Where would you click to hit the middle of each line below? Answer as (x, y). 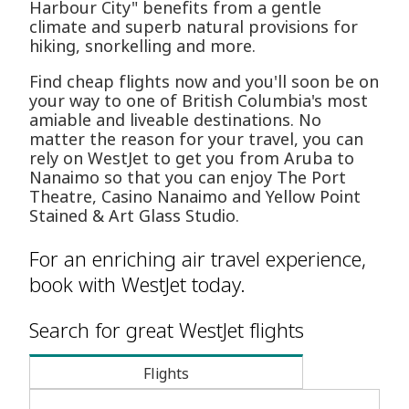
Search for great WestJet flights (167, 330)
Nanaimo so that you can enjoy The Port (188, 178)
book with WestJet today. (137, 284)
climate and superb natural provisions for (194, 27)
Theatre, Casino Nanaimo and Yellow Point (195, 197)
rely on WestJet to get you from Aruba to (192, 158)
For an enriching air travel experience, (198, 259)
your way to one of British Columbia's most (199, 101)
